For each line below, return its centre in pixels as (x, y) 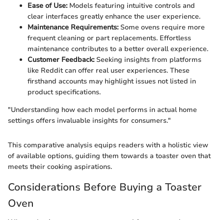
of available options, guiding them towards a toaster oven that (109, 156)
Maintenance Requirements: (73, 27)
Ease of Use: (47, 6)
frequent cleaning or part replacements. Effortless (109, 38)
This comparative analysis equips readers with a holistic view (108, 145)
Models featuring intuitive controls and (131, 6)
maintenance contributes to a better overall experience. (118, 49)
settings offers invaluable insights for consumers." (89, 121)
